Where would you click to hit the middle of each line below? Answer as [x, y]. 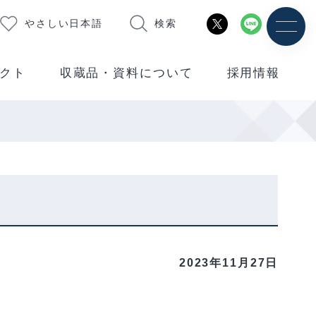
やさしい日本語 [64, 24]
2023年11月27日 [229, 263]
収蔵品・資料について [126, 73]
